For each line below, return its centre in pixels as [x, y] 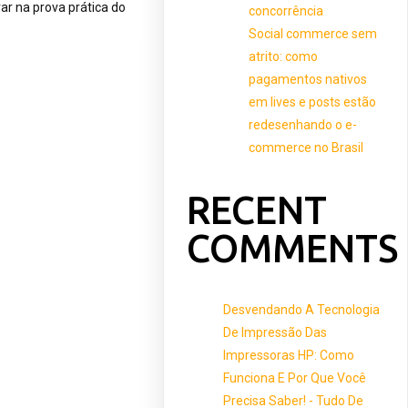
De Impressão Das [275, 333]
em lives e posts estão [313, 102]
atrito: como [284, 56]
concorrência [286, 10]
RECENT [257, 209]
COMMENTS [293, 248]
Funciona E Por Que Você [295, 378]
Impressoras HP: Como [289, 356]
